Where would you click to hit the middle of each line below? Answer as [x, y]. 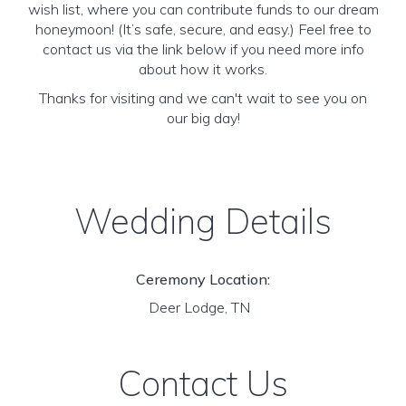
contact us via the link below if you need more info [203, 49]
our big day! [203, 118]
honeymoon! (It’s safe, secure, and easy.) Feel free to [203, 29]
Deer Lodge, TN [203, 307]
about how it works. [203, 69]
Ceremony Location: [203, 279]
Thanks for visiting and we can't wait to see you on [203, 98]
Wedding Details [203, 221]
